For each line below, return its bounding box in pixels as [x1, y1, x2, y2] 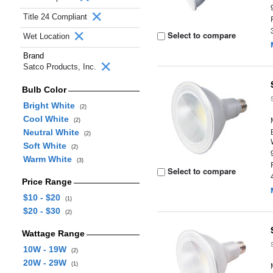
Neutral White [23, 127, 84, 137]
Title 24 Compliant [23, 12, 90, 21]
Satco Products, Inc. [23, 62, 99, 71]
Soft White [23, 141, 71, 151]
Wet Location [23, 32, 72, 41]
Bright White [23, 101, 80, 110]
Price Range [21, 177, 72, 186]
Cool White [23, 114, 74, 124]
